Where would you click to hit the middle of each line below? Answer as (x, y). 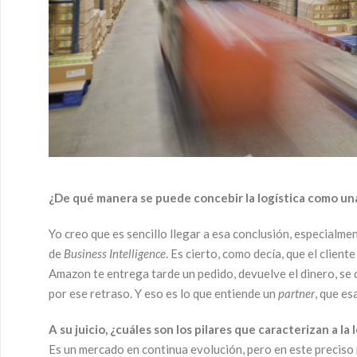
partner (296, 294)
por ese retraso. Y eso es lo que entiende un (163, 294)
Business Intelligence (115, 254)
